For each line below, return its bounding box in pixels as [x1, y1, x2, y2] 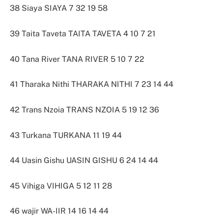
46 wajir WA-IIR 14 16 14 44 [10, 206, 109, 216]
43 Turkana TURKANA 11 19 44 [10, 130, 122, 140]
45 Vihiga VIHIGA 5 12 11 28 [10, 181, 112, 191]
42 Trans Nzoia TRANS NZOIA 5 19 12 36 [10, 105, 159, 114]
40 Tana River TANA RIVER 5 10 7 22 [10, 54, 144, 64]
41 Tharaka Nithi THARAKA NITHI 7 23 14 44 [10, 80, 173, 89]
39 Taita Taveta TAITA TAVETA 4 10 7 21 [10, 29, 156, 39]
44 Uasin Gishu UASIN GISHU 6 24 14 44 [10, 156, 158, 165]
